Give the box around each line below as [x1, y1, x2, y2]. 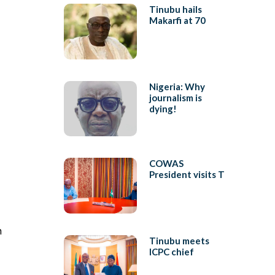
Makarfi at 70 [149, 15, 206, 26]
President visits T [149, 169, 225, 180]
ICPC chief [149, 246, 194, 257]
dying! [149, 103, 177, 114]
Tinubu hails [149, 4, 202, 15]
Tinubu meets [149, 234, 209, 246]
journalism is [149, 91, 202, 103]
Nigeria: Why [149, 80, 205, 92]
